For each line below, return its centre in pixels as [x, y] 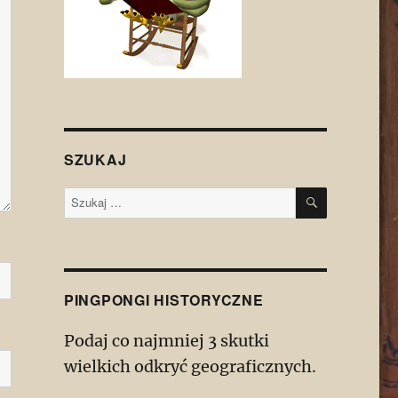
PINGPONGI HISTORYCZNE [163, 300]
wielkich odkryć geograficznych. [190, 367]
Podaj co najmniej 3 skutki [166, 341]
